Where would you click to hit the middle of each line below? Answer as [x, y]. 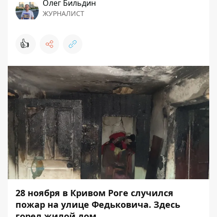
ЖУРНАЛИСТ [63, 13]
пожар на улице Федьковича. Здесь [98, 204]
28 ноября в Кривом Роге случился [94, 193]
